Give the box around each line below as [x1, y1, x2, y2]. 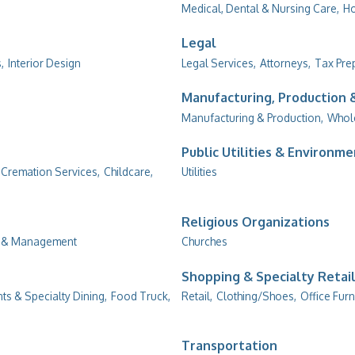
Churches [181, 235, 227, 249]
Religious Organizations [181, 213, 330, 230]
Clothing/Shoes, [216, 289, 296, 303]
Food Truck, [111, 289, 170, 303]
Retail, [181, 289, 212, 303]
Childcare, [104, 165, 153, 179]
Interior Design [8, 55, 81, 70]
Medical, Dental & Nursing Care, [181, 2, 339, 16]
